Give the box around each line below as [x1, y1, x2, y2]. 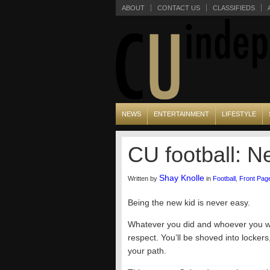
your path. [128, 246, 166, 256]
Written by [128, 175, 159, 182]
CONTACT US [157, 4, 200, 11]
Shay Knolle [159, 173, 204, 183]
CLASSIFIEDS [213, 4, 255, 11]
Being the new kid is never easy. [128, 198, 250, 207]
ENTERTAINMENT [154, 110, 209, 118]
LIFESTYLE [222, 110, 256, 118]
